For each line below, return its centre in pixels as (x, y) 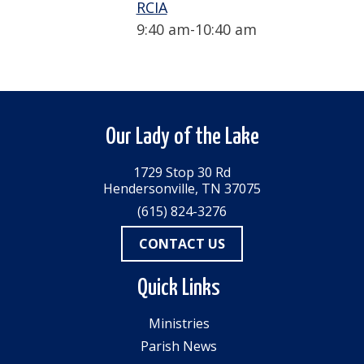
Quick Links (179, 288)
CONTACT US (182, 244)
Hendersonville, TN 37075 (182, 188)
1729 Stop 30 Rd (182, 172)
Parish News (179, 346)
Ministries (179, 323)
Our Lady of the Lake (182, 137)
